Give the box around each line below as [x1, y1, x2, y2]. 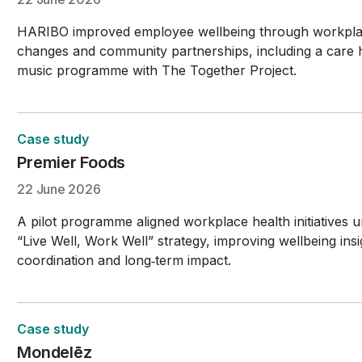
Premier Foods [17, 153, 126, 172]
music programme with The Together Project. [17, 62, 297, 78]
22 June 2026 [17, 181, 101, 197]
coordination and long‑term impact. [17, 252, 232, 268]
